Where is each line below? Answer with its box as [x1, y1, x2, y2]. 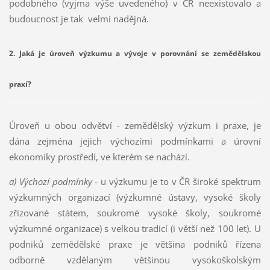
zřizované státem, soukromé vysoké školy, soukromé [8, 207, 262, 219]
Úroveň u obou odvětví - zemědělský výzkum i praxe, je [8, 119, 262, 132]
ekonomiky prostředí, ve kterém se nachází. [8, 151, 190, 163]
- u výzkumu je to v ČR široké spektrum [95, 175, 262, 188]
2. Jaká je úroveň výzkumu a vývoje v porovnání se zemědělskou [8, 48, 262, 59]
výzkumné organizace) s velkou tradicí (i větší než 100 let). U [8, 222, 262, 235]
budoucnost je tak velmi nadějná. [8, 13, 151, 25]
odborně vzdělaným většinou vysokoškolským [8, 254, 262, 266]
